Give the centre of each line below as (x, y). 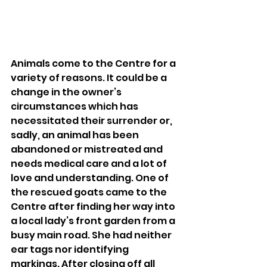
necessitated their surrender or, (92, 120)
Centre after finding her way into (94, 206)
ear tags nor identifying (71, 249)
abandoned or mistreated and (88, 149)
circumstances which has (75, 106)
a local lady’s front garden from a (94, 221)
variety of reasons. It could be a (90, 77)
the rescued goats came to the (90, 192)
